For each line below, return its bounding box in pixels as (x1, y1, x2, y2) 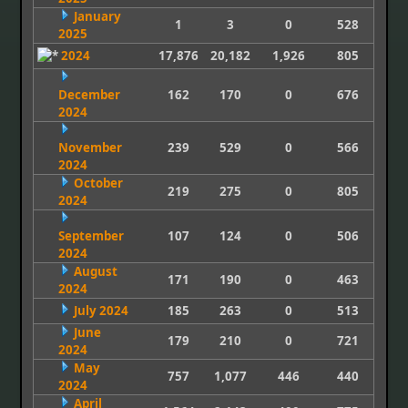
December (58, 86, 121, 103)
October (74, 174, 124, 191)
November (58, 138, 123, 156)
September (58, 227, 125, 244)
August (74, 262, 118, 280)
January (74, 7, 122, 25)
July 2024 (74, 301, 129, 319)
